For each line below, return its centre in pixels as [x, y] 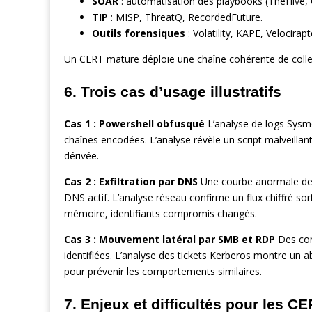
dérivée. [81, 156]
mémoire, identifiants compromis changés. [161, 214]
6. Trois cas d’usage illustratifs [173, 91]
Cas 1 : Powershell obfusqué [134, 124]
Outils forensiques [139, 33]
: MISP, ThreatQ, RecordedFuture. [185, 17]
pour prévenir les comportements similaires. [163, 272]
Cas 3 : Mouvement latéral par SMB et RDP [170, 240]
